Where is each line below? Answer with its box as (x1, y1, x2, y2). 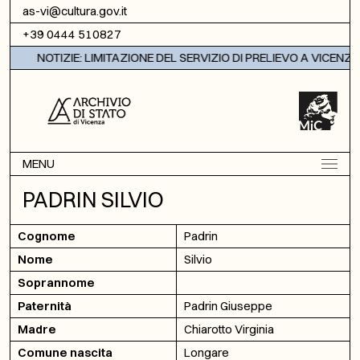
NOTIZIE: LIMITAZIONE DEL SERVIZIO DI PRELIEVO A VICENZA (31, 50, 355, 65)
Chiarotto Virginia (184, 321, 274, 337)
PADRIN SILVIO (22, 186, 164, 213)
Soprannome (18, 275, 95, 290)
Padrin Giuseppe (184, 298, 272, 313)
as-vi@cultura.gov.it (22, 3, 127, 18)
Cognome (18, 228, 76, 243)
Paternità (18, 298, 72, 313)
